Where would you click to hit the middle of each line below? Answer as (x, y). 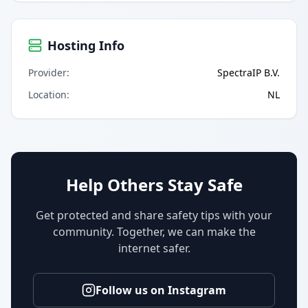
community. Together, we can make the (154, 231)
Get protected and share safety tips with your (154, 215)
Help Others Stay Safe (154, 184)
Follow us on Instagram (161, 290)
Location (47, 94)
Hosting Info (86, 45)
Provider (47, 72)
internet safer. (154, 248)
